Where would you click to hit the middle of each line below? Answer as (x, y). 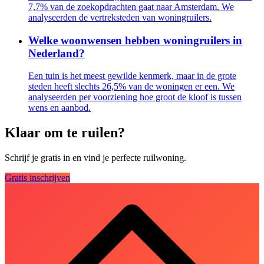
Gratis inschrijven (37, 178)
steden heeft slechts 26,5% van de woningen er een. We (131, 87)
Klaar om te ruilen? (65, 133)
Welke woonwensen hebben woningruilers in (135, 40)
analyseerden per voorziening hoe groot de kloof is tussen (135, 97)
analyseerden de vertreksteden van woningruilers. (120, 17)
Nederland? (57, 53)
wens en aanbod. (60, 108)
